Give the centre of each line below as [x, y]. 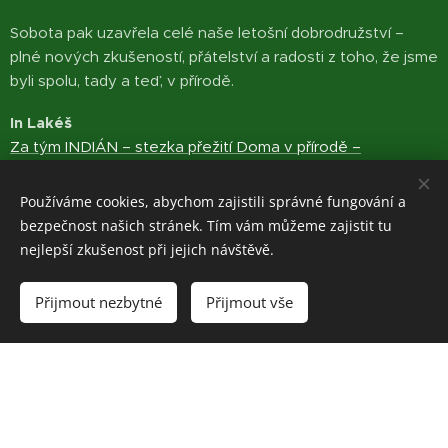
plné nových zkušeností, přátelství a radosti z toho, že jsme [224, 56]
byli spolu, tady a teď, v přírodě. [122, 80]
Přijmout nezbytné [98, 302]
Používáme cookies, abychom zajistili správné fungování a [213, 201]
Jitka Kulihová [59, 194]
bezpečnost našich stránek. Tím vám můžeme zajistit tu [206, 225]
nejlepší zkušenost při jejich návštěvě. [147, 249]
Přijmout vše [249, 302]
